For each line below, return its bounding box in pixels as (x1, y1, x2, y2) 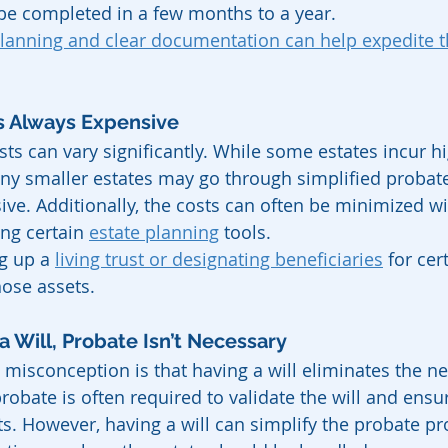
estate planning (89, 220, 219, 244)
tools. (219, 220, 271, 244)
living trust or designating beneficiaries (55, 247, 383, 271)
